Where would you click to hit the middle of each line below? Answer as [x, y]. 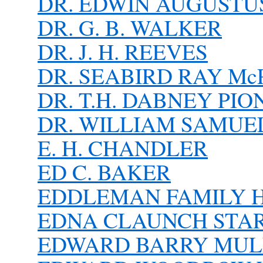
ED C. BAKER [104, 172]
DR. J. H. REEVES [123, 51]
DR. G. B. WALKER [130, 27]
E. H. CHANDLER [123, 148]
